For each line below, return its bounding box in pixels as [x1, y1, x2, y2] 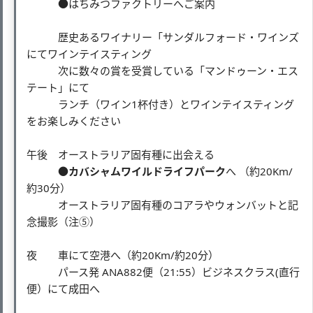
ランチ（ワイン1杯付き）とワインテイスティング [27, 96, 294, 111]
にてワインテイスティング [27, 46, 152, 61]
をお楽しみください [27, 113, 121, 128]
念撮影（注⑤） [27, 214, 100, 228]
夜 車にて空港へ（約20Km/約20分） [27, 247, 219, 262]
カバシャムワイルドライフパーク [68, 163, 226, 178]
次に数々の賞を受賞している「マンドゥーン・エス [27, 63, 298, 78]
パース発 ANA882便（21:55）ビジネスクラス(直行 [27, 264, 300, 279]
